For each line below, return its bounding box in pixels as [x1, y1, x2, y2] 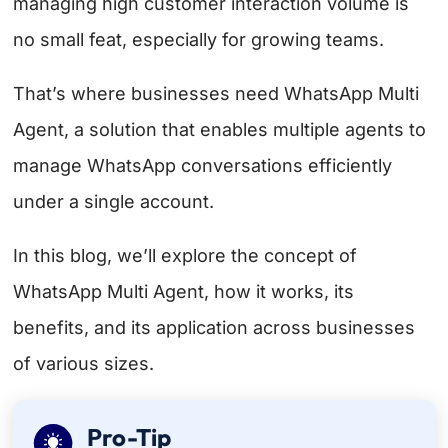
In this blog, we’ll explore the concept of [13, 245, 358, 267]
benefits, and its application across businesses [13, 317, 416, 339]
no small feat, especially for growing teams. [13, 29, 385, 51]
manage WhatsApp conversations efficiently [13, 155, 393, 177]
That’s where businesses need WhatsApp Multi [13, 83, 420, 105]
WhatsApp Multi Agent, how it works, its [13, 281, 355, 303]
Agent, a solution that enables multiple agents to [13, 119, 427, 141]
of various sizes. [13, 353, 155, 375]
